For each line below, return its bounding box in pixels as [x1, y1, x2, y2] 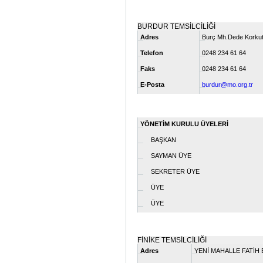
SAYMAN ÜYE [140, 151, 191, 159]
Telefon [140, 49, 163, 56]
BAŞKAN [140, 136, 176, 143]
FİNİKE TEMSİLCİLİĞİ [137, 235, 207, 244]
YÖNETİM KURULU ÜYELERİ [140, 120, 228, 127]
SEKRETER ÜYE [140, 167, 200, 175]
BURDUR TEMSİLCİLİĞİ [137, 22, 215, 31]
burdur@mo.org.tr [202, 80, 253, 88]
